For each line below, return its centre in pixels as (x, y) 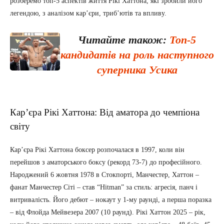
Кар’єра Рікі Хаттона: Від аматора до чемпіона (105, 112)
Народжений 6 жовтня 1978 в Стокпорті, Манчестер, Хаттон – (104, 175)
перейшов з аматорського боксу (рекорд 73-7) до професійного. (106, 162)
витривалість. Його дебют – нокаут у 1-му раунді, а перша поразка (111, 200)
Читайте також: (124, 40)
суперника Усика (137, 70)
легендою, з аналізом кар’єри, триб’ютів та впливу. (88, 13)
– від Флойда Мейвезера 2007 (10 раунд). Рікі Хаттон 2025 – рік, (108, 212)
